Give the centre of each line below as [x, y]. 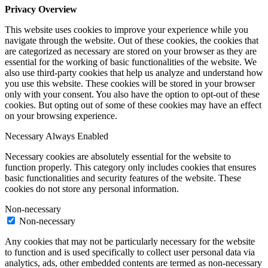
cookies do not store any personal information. [92, 189]
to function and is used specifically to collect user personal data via [130, 252]
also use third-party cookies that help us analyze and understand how [134, 73]
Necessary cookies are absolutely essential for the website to [118, 157]
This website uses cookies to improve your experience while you [127, 30]
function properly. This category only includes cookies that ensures [130, 167]
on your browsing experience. [61, 116]
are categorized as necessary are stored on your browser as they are [131, 51]
